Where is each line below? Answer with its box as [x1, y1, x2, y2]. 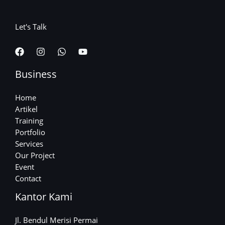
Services [15, 139, 43, 149]
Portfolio [15, 127, 45, 138]
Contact [15, 173, 41, 184]
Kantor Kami [15, 190, 72, 204]
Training [15, 116, 43, 126]
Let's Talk [15, 21, 47, 32]
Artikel [15, 104, 38, 115]
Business [15, 67, 57, 81]
